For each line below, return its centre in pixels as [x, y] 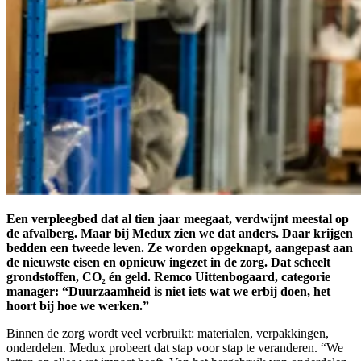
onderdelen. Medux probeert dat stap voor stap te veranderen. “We [175, 347]
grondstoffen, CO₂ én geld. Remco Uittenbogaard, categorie [168, 276]
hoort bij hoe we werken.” [78, 305]
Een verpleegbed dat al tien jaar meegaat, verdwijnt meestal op [178, 218]
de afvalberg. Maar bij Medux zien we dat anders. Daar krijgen [180, 233]
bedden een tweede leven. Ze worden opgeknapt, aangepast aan [180, 247]
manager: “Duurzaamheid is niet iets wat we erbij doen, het [168, 291]
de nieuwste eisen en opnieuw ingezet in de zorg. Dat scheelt [168, 262]
